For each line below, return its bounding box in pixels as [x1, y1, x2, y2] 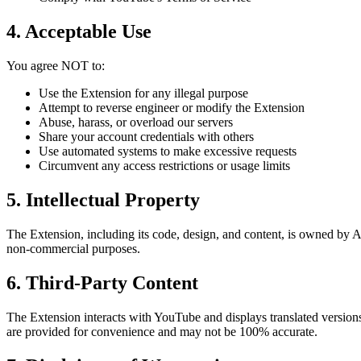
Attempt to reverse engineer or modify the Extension [39, 101, 305, 115]
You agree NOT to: [6, 59, 105, 73]
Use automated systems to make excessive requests [39, 144, 297, 159]
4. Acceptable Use [6, 21, 151, 43]
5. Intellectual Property [6, 189, 200, 211]
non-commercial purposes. [6, 241, 140, 255]
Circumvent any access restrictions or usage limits [39, 159, 290, 173]
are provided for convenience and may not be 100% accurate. [6, 324, 317, 338]
